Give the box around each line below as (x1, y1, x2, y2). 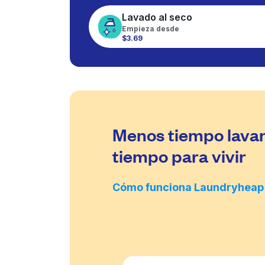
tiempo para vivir (112, 145, 246, 166)
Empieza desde (122, 24, 179, 33)
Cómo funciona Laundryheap (112, 181, 264, 193)
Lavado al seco (122, 11, 192, 23)
